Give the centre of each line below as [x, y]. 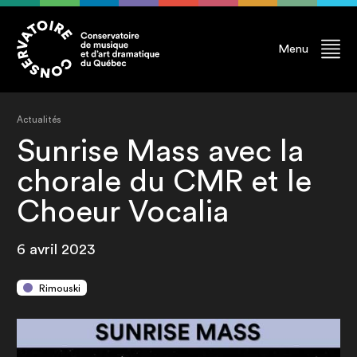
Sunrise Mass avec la [161, 152]
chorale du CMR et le [165, 182]
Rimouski [60, 289]
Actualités [39, 120]
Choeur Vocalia [123, 212]
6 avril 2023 [57, 250]
